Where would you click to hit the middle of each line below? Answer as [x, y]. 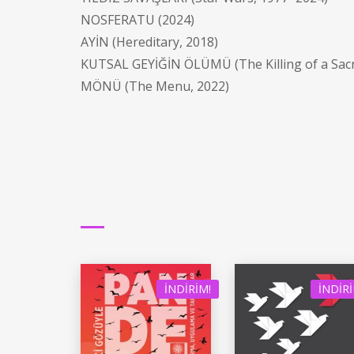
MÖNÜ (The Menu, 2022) [155, 87]
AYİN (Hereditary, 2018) [149, 42]
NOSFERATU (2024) [137, 20]
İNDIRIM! [188, 289]
